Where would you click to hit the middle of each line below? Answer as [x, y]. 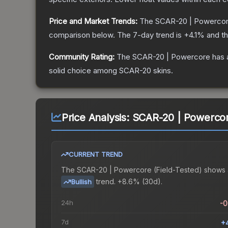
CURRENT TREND [96, 154]
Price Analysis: [97, 118]
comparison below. [82, 35]
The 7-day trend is [150, 35]
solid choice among [84, 71]
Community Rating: [82, 57]
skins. [162, 71]
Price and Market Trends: [93, 21]
